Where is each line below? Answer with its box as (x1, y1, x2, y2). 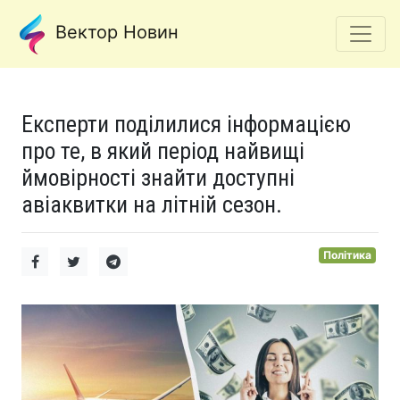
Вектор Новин (50, 21, 179, 44)
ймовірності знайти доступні (21, 164, 295, 191)
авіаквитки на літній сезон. (21, 191, 282, 218)
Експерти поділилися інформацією (21, 111, 351, 137)
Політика (323, 248, 372, 262)
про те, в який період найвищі (21, 137, 304, 164)
